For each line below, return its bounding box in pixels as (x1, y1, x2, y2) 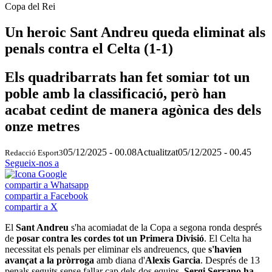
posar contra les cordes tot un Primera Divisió (16, 233, 204, 243)
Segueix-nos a (5, 157, 59, 168)
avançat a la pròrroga (5, 254, 94, 265)
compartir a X (5, 201, 58, 212)
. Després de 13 (200, 254, 260, 265)
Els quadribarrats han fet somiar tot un (5, 69, 250, 85)
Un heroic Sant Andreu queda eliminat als (5, 24, 265, 40)
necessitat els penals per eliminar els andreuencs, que (5, 243, 208, 254)
